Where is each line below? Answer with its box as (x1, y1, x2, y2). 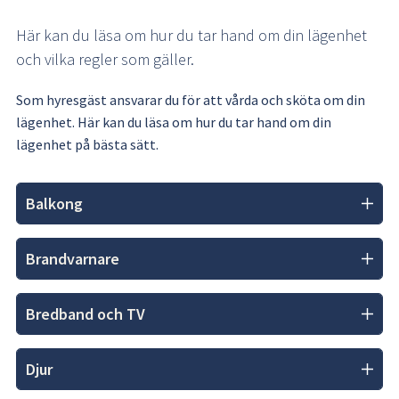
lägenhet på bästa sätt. (16, 134, 159, 153)
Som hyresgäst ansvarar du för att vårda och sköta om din (16, 90, 365, 109)
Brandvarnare (26, 248, 119, 269)
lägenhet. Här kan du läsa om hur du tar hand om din (16, 112, 331, 131)
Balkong (26, 192, 83, 214)
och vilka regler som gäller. (16, 49, 194, 69)
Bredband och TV (26, 303, 145, 324)
